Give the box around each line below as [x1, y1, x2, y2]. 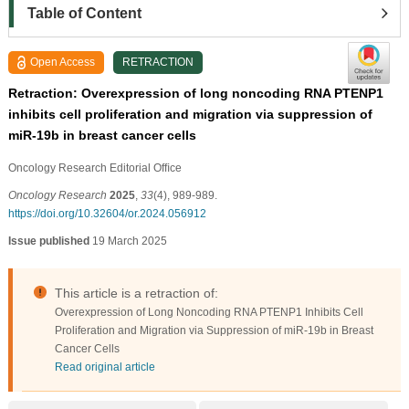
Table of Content [26, 5, 142, 21]
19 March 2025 [89, 234, 167, 247]
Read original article [54, 360, 155, 373]
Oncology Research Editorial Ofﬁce [7, 161, 182, 174]
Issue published [7, 234, 89, 247]
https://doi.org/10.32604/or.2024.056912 [7, 206, 206, 220]
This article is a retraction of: [54, 285, 218, 300]
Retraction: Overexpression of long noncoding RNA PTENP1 [7, 85, 383, 100]
